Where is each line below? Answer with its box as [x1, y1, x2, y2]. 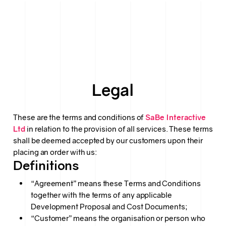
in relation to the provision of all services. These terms [25, 124, 213, 134]
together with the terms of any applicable [30, 190, 172, 200]
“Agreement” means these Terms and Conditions [30, 178, 201, 188]
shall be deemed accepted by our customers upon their [13, 136, 203, 146]
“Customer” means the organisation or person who [30, 213, 206, 223]
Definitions [13, 158, 79, 174]
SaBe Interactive [145, 112, 206, 123]
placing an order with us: [13, 147, 97, 157]
